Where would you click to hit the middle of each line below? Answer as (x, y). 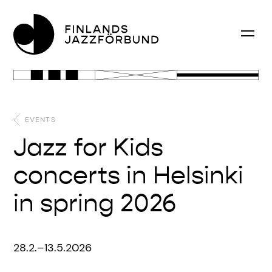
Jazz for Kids (88, 148)
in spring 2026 (95, 204)
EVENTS (39, 119)
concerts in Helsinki (128, 176)
